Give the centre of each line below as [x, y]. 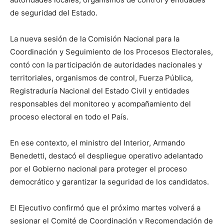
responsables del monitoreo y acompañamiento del [100, 104]
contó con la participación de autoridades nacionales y [106, 65]
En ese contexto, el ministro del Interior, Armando [97, 143]
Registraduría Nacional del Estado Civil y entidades [100, 91]
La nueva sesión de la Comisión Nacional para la [95, 39]
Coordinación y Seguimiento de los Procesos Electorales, [111, 52]
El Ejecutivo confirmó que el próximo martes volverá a [105, 208]
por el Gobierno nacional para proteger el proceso [98, 169]
